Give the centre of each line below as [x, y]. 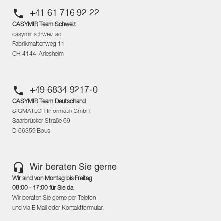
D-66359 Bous [31, 131]
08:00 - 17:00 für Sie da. [43, 189]
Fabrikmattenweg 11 [38, 45]
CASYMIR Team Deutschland [49, 102]
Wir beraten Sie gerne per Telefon [54, 199]
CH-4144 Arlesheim [38, 55]
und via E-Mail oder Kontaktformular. [58, 208]
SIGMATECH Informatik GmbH [51, 112]
